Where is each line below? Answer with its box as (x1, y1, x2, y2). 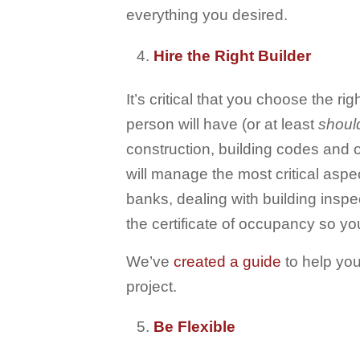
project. (126, 277, 177, 295)
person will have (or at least (126, 115, 318, 133)
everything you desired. (126, 6, 288, 24)
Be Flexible (153, 317, 235, 335)
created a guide (174, 252, 281, 270)
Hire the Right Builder (153, 47, 311, 64)
